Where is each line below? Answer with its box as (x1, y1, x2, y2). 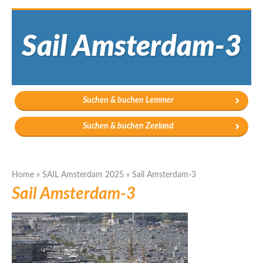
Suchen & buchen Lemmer (82, 96, 174, 105)
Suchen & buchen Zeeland (82, 122, 174, 131)
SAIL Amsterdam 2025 (42, 171, 124, 180)
